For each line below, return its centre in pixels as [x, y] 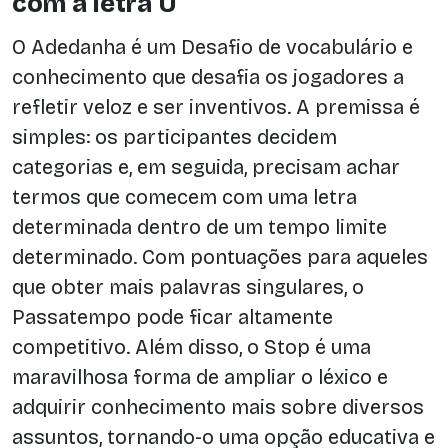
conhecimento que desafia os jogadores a [208, 76]
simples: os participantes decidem [174, 136]
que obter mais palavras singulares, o [188, 286]
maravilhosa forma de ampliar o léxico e [200, 376]
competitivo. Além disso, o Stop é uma [191, 346]
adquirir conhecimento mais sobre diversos [218, 406]
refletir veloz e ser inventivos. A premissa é [216, 106]
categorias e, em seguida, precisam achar [206, 166]
